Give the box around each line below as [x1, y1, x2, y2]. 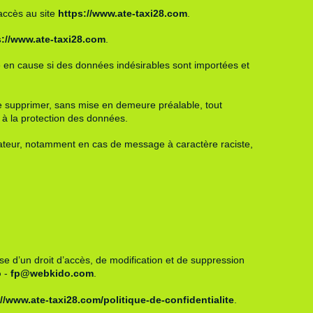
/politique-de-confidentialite [100, 293, 234, 305]
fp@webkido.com [10, 268, 94, 279]
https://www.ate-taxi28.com [57, 7, 187, 19]
